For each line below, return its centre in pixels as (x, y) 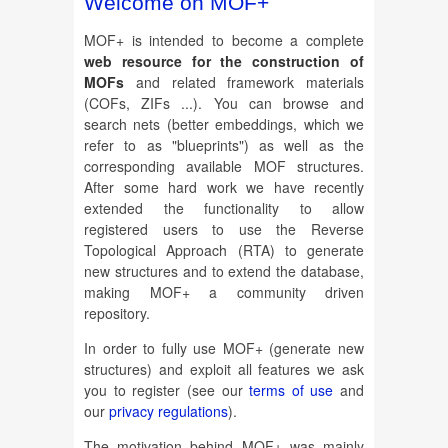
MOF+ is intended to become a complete (224, 40)
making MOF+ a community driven (224, 292)
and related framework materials (244, 82)
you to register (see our (167, 390)
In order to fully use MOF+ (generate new (224, 348)
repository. (117, 313)
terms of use (291, 390)
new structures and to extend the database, (224, 271)
